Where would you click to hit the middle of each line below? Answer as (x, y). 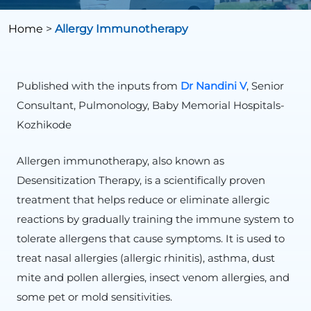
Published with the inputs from (99, 86)
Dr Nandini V (213, 86)
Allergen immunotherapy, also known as (120, 161)
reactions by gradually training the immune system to (155, 219)
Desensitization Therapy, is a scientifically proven (141, 180)
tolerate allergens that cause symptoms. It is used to (151, 238)
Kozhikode (44, 125)
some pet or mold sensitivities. (94, 297)
